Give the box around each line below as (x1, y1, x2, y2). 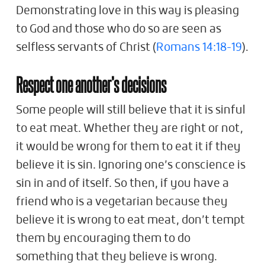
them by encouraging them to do (16, 233, 190, 244)
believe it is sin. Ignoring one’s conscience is (16, 160, 245, 171)
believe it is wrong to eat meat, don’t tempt (16, 215, 245, 226)
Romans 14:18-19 (156, 42, 242, 53)
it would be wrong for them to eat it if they (16, 141, 241, 153)
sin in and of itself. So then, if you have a (16, 178, 229, 189)
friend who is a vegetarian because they (16, 196, 228, 208)
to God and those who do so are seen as (16, 24, 221, 35)
